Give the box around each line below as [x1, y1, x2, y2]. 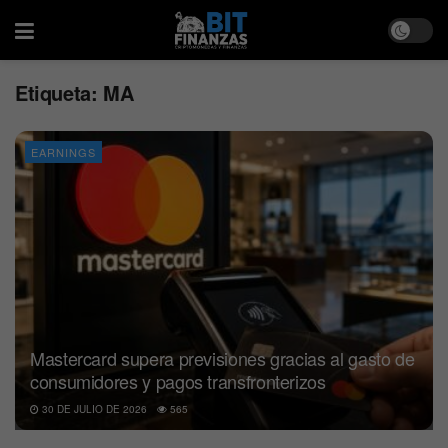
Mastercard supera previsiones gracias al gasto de [30, 344, 415, 371]
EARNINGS [31, 144, 96, 160]
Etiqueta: [15, 78, 103, 107]
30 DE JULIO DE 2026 [39, 401, 147, 416]
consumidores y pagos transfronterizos [30, 367, 326, 394]
